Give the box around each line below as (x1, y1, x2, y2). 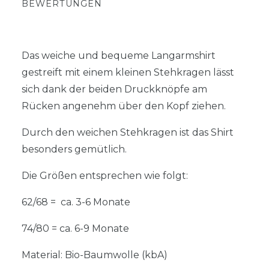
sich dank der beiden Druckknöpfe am (22, 83, 207, 95)
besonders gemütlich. (22, 143, 129, 155)
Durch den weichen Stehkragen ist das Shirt (22, 126, 234, 138)
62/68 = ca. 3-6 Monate (22, 196, 130, 208)
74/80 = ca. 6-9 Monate (22, 222, 129, 234)
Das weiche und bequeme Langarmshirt (22, 49, 216, 61)
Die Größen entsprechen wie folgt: (22, 169, 188, 181)
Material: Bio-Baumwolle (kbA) (22, 249, 168, 261)
